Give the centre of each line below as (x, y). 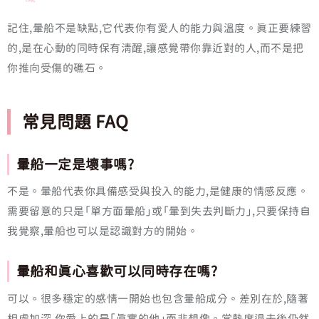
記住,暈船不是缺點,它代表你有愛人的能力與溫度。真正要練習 (159, 28)
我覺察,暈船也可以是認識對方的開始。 (103, 231)
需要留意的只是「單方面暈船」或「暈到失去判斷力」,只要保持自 (159, 211)
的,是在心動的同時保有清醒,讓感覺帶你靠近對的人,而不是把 (156, 48)
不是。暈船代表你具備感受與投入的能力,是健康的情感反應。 (158, 192)
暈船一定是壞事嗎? (75, 164)
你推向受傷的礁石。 (57, 68)
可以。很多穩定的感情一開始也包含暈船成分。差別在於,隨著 (158, 298)
